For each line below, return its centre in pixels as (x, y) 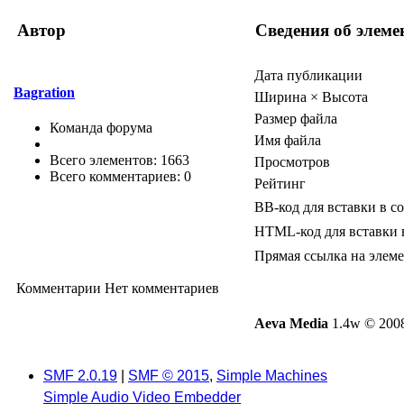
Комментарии (60, 289)
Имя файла (288, 141)
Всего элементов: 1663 (119, 160)
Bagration (44, 92)
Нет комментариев (162, 289)
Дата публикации (308, 76)
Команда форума (101, 127)
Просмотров (292, 162)
